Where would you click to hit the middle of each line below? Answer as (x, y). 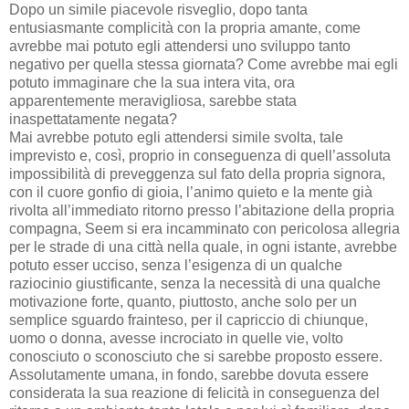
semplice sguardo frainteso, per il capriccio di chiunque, (189, 320)
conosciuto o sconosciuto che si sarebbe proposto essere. (196, 356)
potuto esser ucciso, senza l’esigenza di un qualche (176, 265)
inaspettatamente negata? (93, 119)
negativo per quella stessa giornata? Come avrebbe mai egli (204, 64)
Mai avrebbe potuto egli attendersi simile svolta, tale (176, 137)
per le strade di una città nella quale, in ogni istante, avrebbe (203, 246)
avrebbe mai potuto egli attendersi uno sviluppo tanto (180, 46)
